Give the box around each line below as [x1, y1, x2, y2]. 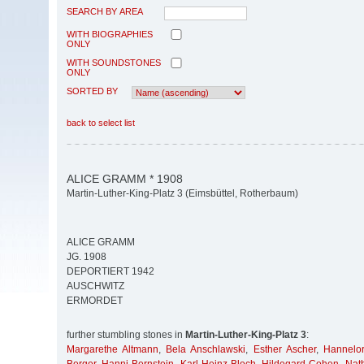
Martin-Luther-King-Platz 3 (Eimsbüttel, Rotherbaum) [67, 188, 298, 200]
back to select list [67, 117, 135, 128]
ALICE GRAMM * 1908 [67, 171, 183, 185]
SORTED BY [67, 85, 118, 96]
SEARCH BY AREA [67, 6, 143, 16]
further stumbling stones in [67, 329, 185, 341]
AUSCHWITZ [67, 280, 124, 292]
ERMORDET [67, 295, 123, 307]
